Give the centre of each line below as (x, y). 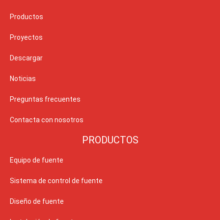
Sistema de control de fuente (56, 181)
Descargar (26, 58)
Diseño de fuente (37, 202)
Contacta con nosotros (47, 120)
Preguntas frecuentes (45, 99)
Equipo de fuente (37, 160)
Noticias (23, 79)
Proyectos (26, 38)
